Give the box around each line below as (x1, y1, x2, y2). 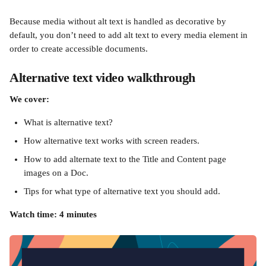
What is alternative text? (24, 118, 113, 127)
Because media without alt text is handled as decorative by (9, 17, 229, 26)
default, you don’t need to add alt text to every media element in (9, 30, 250, 40)
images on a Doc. (24, 168, 88, 178)
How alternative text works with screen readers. (24, 136, 199, 145)
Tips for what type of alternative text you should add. (24, 186, 220, 196)
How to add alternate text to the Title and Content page (24, 154, 229, 164)
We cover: (9, 94, 49, 104)
